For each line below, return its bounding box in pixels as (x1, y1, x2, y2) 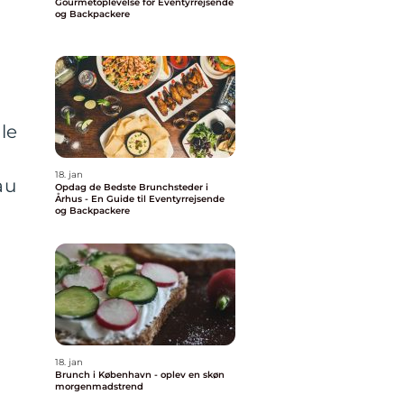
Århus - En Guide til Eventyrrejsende (55, 193, 225, 205)
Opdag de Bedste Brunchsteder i (55, 181, 208, 193)
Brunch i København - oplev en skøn (55, 369, 225, 381)
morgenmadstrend (55, 381, 143, 392)
